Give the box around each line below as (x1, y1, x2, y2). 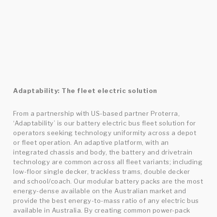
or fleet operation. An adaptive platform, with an (13, 138, 169, 146)
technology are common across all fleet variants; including (13, 157, 203, 166)
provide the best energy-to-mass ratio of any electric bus (13, 196, 199, 204)
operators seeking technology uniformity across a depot (13, 128, 197, 137)
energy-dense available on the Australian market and (13, 186, 186, 195)
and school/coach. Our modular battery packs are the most (13, 177, 203, 185)
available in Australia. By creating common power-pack (13, 206, 190, 214)
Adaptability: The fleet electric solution (13, 86, 157, 94)
